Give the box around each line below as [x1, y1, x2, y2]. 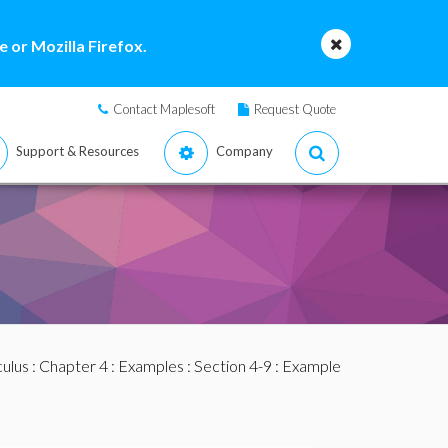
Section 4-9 [193, 356, 272, 375]
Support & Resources [16, 143, 139, 159]
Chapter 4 [38, 356, 108, 375]
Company [216, 143, 273, 159]
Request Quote [254, 101, 336, 117]
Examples [117, 356, 184, 375]
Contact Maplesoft [113, 101, 215, 117]
